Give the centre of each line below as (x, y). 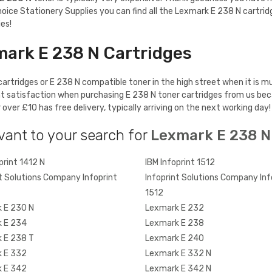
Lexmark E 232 (175, 208)
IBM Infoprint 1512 (180, 162)
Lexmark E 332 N (178, 253)
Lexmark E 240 (175, 238)
